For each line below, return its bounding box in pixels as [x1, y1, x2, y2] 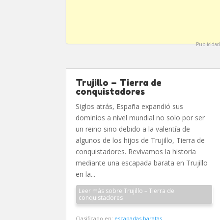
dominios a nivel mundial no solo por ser [76, 113, 205, 122]
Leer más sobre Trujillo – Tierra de [79, 187, 175, 195]
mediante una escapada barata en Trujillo [76, 158, 208, 167]
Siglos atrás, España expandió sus [76, 102, 184, 111]
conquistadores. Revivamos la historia [76, 147, 196, 156]
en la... [76, 169, 96, 179]
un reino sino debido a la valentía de [76, 124, 191, 134]
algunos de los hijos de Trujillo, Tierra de [76, 136, 205, 145]
